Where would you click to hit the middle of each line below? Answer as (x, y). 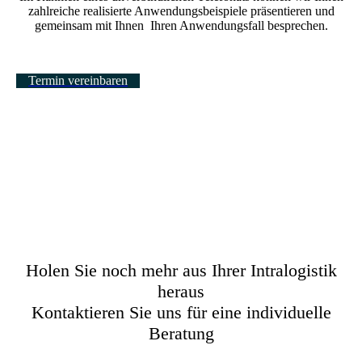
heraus (181, 292)
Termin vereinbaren (78, 81)
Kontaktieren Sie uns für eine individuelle (181, 313)
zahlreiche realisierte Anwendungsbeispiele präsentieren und (181, 11)
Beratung (181, 334)
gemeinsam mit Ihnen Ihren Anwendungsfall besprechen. (181, 26)
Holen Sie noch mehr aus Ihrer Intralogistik (181, 271)
